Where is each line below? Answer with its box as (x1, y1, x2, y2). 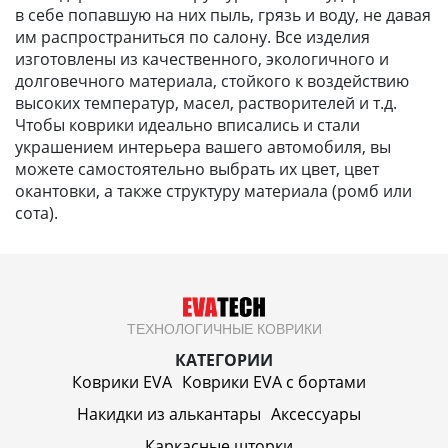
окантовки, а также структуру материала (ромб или (15, 180, 412, 202)
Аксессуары (271, 402, 361, 425)
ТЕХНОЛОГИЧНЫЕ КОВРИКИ (126, 320, 322, 337)
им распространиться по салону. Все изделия (15, 26, 370, 48)
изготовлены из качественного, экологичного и (15, 48, 389, 70)
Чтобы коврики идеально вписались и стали (15, 114, 360, 136)
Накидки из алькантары (77, 402, 261, 425)
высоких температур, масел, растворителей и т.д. (15, 92, 397, 114)
